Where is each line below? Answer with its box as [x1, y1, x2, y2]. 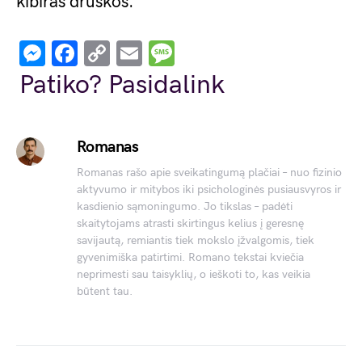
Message [175, 37, 274, 69]
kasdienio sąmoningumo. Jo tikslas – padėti [76, 199, 293, 213]
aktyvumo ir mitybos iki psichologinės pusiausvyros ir [76, 182, 341, 196]
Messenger [45, 37, 170, 69]
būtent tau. [76, 284, 133, 298]
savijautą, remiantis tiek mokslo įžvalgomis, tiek [76, 233, 314, 247]
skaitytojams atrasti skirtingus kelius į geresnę [76, 216, 304, 230]
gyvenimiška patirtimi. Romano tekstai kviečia [76, 250, 304, 264]
